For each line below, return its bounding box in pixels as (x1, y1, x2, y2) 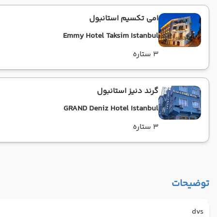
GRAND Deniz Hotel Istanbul (63, 103, 158, 115)
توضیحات (171, 176, 209, 191)
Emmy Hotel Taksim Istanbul (63, 30, 158, 42)
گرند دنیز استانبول (97, 85, 158, 97)
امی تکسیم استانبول (89, 13, 158, 25)
